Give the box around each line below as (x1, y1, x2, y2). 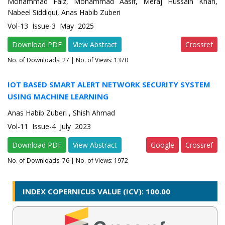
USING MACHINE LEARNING (8, 91, 108, 102)
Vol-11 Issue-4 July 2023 (8, 122, 91, 132)
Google (151, 140, 174, 150)
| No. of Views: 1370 (69, 56, 128, 65)
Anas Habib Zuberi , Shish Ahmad (8, 108, 115, 118)
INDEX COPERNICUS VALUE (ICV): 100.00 (23, 186, 170, 197)
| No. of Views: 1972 (69, 156, 128, 165)
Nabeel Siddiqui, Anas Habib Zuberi (8, 8, 121, 18)
